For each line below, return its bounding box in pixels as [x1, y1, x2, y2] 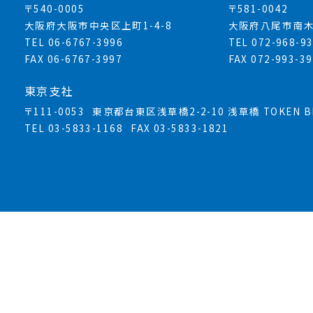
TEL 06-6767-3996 [24, 35, 124, 50]
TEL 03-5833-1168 [24, 121, 124, 136]
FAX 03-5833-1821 [131, 121, 229, 136]
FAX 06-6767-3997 [24, 52, 123, 66]
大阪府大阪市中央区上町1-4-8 [24, 18, 173, 33]
